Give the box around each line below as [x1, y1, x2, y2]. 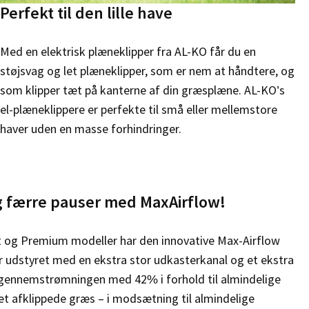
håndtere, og [228, 63, 295, 79]
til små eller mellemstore [148, 101, 277, 118]
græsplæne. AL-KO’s [181, 82, 285, 99]
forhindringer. [111, 121, 181, 137]
